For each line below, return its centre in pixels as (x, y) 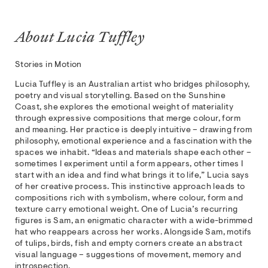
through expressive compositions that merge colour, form (128, 119)
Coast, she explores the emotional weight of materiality (124, 107)
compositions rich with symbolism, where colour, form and (129, 198)
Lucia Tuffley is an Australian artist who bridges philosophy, (133, 85)
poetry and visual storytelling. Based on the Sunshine (121, 96)
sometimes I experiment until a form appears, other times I (129, 164)
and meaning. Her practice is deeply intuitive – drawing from (133, 130)
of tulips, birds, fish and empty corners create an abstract (129, 244)
